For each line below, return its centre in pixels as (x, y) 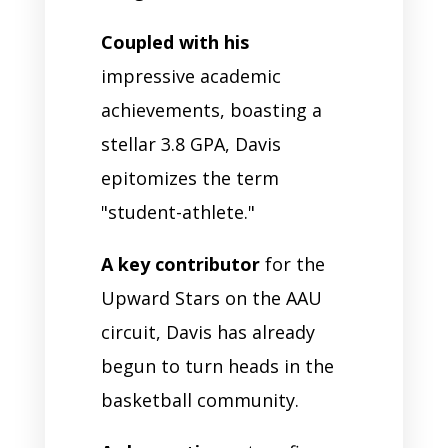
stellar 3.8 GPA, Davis (190, 143)
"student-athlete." (177, 211)
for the (292, 263)
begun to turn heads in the (217, 365)
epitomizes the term (189, 177)
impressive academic (190, 75)
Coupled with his (174, 41)
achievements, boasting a (211, 109)
